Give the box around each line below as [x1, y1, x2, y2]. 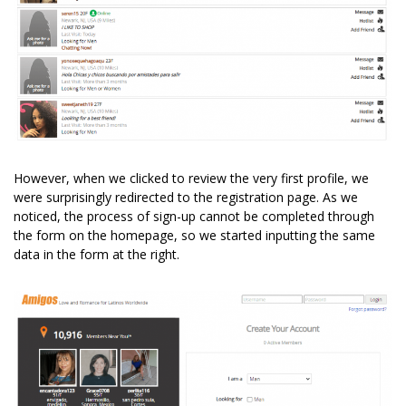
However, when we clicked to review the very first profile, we [14, 169, 369, 188]
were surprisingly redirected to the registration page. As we [14, 188, 358, 207]
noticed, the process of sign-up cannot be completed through [14, 208, 374, 226]
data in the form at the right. [14, 246, 179, 264]
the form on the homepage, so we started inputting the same [14, 227, 375, 245]
